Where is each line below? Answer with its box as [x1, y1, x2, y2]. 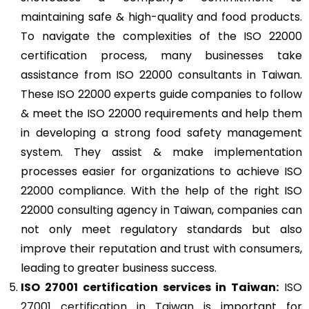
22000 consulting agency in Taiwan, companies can [21, 201, 302, 218]
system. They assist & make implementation [21, 143, 302, 160]
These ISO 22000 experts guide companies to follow [21, 86, 302, 102]
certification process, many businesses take [21, 47, 302, 63]
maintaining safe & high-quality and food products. [21, 8, 302, 25]
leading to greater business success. [21, 259, 217, 276]
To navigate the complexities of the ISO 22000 [21, 28, 302, 44]
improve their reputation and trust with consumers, [21, 240, 302, 257]
